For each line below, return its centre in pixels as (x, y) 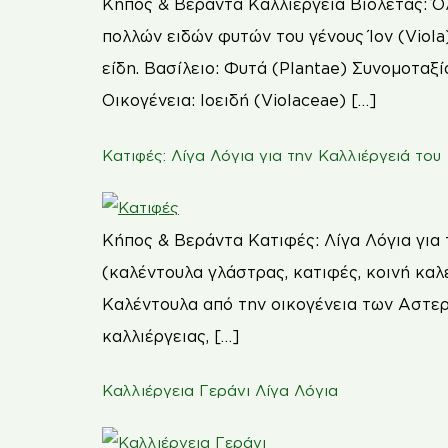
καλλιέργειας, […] (171, 335)
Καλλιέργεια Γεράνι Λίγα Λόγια (220, 391)
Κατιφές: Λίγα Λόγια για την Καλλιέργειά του (271, 155)
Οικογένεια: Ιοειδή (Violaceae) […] (239, 100)
